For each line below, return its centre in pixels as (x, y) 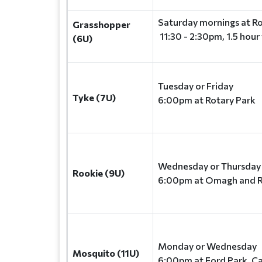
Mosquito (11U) (106, 253)
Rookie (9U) (99, 173)
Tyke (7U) (94, 97)
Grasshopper (101, 24)
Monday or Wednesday (208, 246)
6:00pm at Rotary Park (207, 100)
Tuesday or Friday (196, 86)
